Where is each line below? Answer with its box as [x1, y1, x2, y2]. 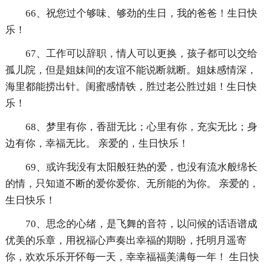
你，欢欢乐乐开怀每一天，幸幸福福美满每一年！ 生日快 [5, 251, 259, 263]
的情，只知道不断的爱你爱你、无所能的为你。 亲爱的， [5, 178, 259, 190]
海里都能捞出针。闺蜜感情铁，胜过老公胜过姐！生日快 [5, 81, 257, 93]
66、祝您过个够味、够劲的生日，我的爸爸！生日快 [25, 8, 257, 20]
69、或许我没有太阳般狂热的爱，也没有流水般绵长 [25, 161, 257, 173]
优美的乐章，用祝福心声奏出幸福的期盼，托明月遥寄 [5, 235, 247, 247]
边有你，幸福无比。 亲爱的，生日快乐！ [5, 138, 189, 150]
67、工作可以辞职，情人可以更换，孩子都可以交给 [25, 48, 257, 60]
